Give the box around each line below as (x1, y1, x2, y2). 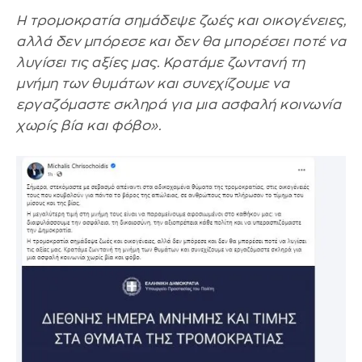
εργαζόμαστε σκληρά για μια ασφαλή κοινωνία (16, 98, 341, 112)
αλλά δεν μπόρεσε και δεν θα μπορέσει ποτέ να (16, 35, 346, 49)
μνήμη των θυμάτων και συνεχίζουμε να (16, 77, 289, 91)
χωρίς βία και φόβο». (16, 119, 161, 133)
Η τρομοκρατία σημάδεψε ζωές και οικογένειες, (16, 14, 346, 28)
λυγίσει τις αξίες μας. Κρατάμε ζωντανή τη (16, 56, 305, 70)
